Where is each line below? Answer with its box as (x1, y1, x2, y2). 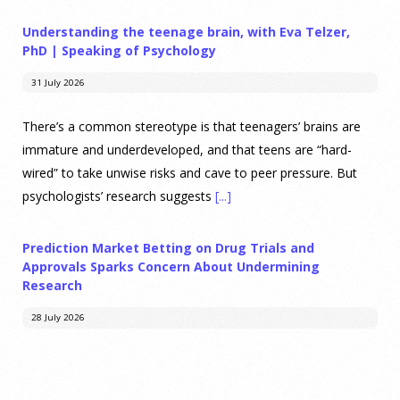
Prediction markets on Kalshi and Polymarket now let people (22, 354, 371, 371)
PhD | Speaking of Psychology (22, 41, 216, 59)
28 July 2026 (30, 312, 85, 324)
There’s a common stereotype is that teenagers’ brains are (22, 118, 361, 136)
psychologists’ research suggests (22, 187, 215, 205)
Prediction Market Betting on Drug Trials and (22, 239, 314, 257)
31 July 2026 (30, 76, 85, 88)
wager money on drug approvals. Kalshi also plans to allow (22, 377, 362, 395)
